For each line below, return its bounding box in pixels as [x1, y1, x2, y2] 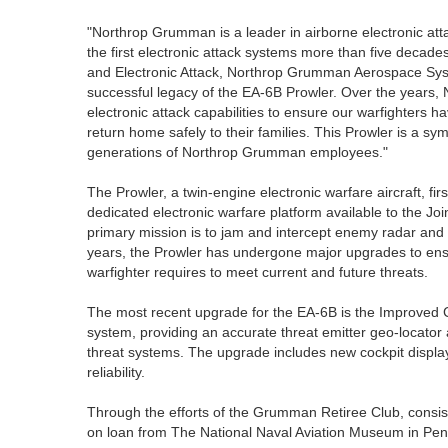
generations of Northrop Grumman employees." [87, 144, 388, 160]
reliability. [87, 364, 145, 380]
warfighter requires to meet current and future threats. [87, 264, 428, 280]
